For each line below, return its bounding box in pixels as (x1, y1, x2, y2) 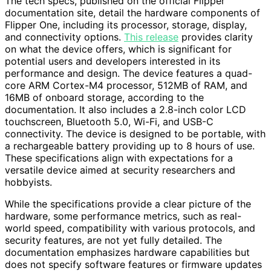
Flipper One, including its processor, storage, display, (5, 18, 247, 31)
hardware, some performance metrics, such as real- (5, 209, 241, 222)
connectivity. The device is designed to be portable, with (5, 127, 266, 140)
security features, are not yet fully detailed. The (5, 233, 222, 246)
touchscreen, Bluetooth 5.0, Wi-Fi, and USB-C (5, 115, 214, 128)
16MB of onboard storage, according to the (5, 91, 204, 103)
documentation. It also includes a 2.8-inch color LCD (5, 103, 246, 116)
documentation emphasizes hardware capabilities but (5, 246, 250, 258)
